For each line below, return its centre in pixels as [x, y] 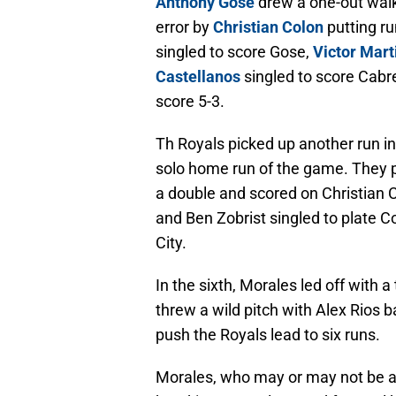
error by [184, 27]
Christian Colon [268, 27]
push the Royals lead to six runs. [268, 335]
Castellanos [198, 77]
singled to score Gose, [234, 52]
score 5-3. [190, 102]
